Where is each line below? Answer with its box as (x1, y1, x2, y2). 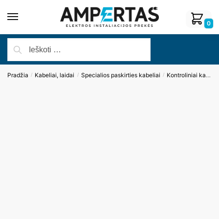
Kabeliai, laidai (35, 71, 75, 79)
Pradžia (7, 71, 28, 79)
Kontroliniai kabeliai (167, 71, 206, 79)
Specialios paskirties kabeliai (81, 71, 160, 79)
